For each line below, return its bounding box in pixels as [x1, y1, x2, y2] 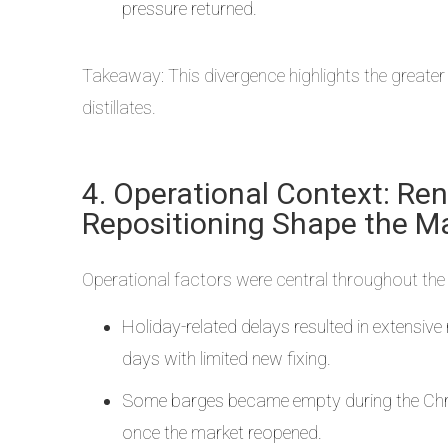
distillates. [82, 97, 156, 118]
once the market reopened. [122, 422, 322, 443]
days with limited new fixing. [122, 348, 331, 369]
